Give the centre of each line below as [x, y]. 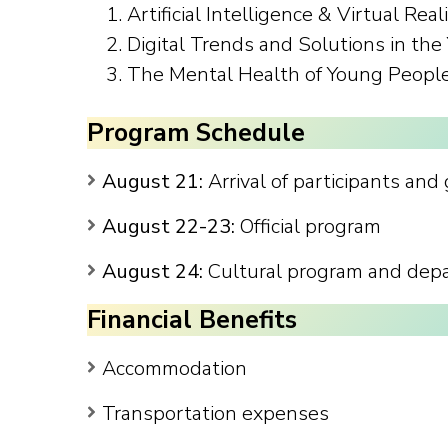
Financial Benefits [192, 320]
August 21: [152, 181]
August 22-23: [168, 226]
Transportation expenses [215, 413]
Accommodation [174, 368]
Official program [308, 226]
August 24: [152, 271]
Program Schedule [196, 133]
